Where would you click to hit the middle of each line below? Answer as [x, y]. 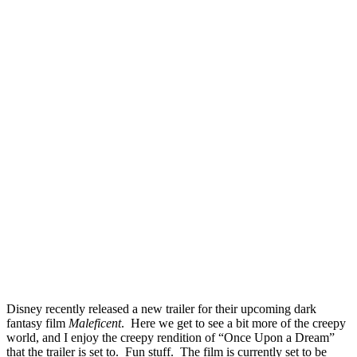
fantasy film [37, 323]
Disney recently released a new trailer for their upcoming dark [161, 308]
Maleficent [95, 323]
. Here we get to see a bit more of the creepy [233, 323]
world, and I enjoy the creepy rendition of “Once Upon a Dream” [171, 337]
